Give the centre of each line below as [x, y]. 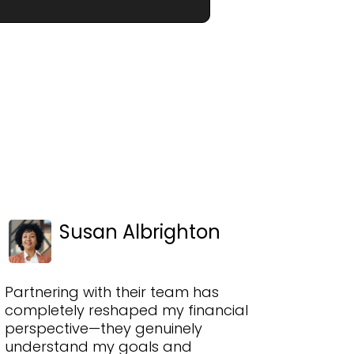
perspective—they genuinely [104, 328]
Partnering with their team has [112, 292]
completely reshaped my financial [126, 310]
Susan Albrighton [140, 232]
